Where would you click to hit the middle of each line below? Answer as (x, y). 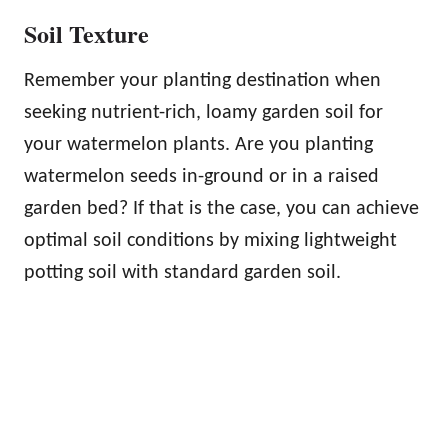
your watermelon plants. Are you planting (198, 145)
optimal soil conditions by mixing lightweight (210, 241)
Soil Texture (86, 33)
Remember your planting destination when (202, 81)
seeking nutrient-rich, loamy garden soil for (203, 113)
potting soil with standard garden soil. (182, 273)
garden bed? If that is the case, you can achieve (221, 209)
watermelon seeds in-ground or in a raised (201, 177)
